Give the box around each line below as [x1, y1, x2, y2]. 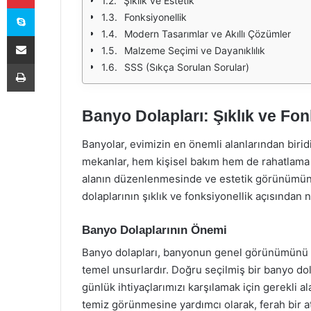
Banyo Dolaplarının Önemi [82, 223, 227, 237]
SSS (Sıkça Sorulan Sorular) [124, 61, 249, 73]
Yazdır [34, 58, 60, 69]
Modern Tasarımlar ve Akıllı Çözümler [124, 28, 291, 40]
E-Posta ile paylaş [34, 30, 61, 41]
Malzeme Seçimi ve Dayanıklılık [124, 44, 265, 56]
